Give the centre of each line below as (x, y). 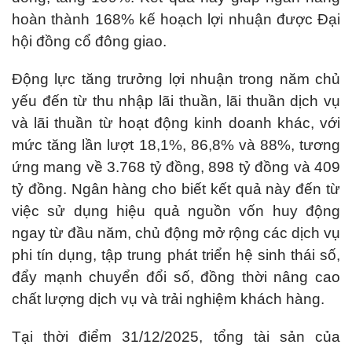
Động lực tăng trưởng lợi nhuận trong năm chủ (176, 79)
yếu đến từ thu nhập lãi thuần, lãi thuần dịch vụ (176, 101)
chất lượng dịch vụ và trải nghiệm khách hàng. (168, 299)
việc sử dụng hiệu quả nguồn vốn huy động (176, 211)
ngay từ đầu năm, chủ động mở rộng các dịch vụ (176, 233)
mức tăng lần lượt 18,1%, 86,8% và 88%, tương (176, 145)
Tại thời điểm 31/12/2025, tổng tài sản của (176, 337)
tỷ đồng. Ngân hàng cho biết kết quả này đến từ (176, 189)
